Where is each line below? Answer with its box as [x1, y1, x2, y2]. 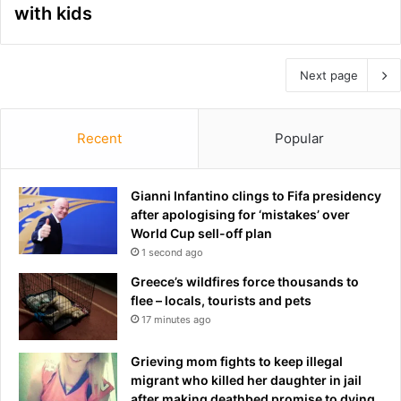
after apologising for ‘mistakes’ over [131, 206, 350, 222]
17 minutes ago [141, 312, 211, 326]
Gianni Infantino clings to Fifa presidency [131, 187, 381, 203]
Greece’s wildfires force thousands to [131, 273, 359, 289]
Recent [77, 129, 122, 147]
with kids [14, 2, 92, 24]
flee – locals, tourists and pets [131, 292, 311, 308]
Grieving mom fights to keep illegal [131, 353, 343, 369]
